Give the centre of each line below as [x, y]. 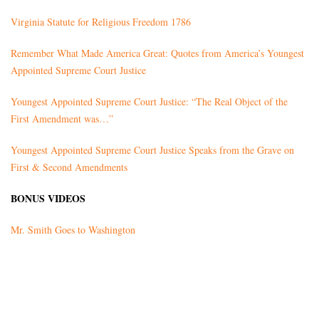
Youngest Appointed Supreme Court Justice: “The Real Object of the [149, 102]
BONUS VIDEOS [48, 199]
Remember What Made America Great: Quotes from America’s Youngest [157, 53]
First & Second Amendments [69, 167]
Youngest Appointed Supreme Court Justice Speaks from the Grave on [152, 150]
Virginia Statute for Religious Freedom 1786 [101, 22]
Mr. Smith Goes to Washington [73, 230]
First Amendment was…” [62, 119]
